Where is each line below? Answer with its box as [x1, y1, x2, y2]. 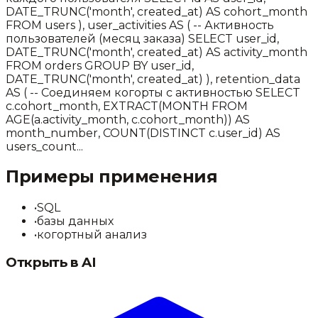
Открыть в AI [6, 254, 97, 271]
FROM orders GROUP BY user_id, [6, 58, 194, 72]
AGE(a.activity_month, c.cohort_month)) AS [6, 112, 250, 126]
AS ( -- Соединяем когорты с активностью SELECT [6, 85, 300, 99]
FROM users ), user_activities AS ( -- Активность [6, 18, 274, 32]
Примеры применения [6, 166, 218, 187]
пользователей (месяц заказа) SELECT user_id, [6, 31, 279, 45]
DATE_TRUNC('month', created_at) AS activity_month [6, 45, 307, 59]
